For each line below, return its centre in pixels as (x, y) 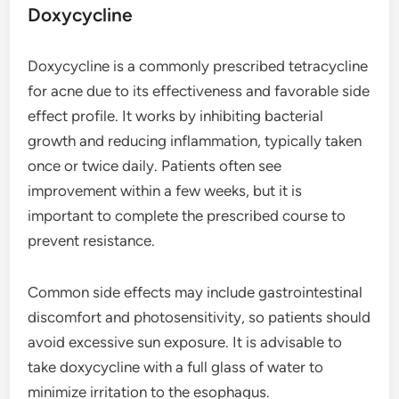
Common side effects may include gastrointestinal (195, 293)
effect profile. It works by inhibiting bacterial (176, 116)
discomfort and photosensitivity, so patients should (199, 318)
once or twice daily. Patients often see (155, 166)
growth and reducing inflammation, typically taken (195, 141)
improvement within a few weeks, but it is (165, 191)
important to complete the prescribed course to (187, 216)
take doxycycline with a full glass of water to (176, 367)
